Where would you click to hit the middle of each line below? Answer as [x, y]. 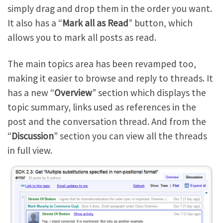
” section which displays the [149, 93]
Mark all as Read [95, 23]
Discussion [33, 136]
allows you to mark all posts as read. [82, 38]
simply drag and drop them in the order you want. [110, 9]
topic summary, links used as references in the [102, 107]
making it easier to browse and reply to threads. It [110, 78]
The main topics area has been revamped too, [102, 64]
